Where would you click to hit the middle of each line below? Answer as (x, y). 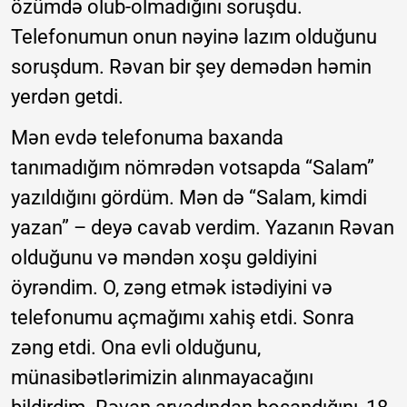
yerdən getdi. (67, 96)
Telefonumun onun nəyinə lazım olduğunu (194, 36)
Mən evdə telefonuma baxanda (147, 137)
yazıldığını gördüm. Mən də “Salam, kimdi (189, 197)
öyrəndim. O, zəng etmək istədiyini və (172, 287)
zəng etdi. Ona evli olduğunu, (136, 347)
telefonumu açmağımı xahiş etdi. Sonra (183, 317)
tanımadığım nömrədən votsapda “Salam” (193, 167)
